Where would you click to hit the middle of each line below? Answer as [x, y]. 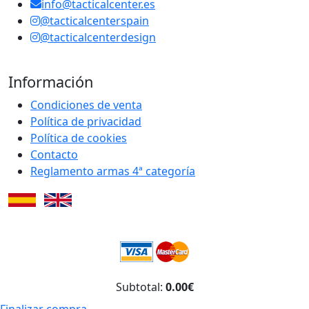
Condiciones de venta [86, 104]
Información [51, 81]
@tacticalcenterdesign [98, 37]
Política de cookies [79, 138]
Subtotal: [140, 287]
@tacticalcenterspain [94, 20]
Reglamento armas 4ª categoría [113, 171]
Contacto [54, 154]
